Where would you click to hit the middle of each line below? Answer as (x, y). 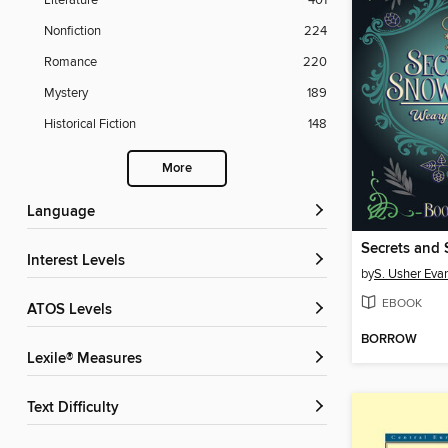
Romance (70, 62)
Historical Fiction (90, 124)
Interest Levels (78, 261)
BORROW (389, 340)
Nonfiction (72, 31)
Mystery (66, 93)
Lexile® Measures (88, 359)
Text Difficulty (76, 408)
